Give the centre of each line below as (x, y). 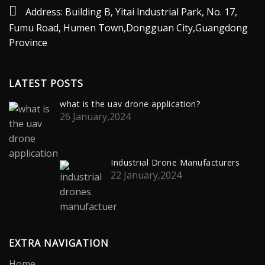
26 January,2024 (95, 116)
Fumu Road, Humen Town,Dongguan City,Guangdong (128, 28)
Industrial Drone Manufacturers (175, 163)
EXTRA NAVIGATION (59, 243)
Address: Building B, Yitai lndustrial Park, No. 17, (131, 12)
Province (28, 42)
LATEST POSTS (46, 83)
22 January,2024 (146, 175)
